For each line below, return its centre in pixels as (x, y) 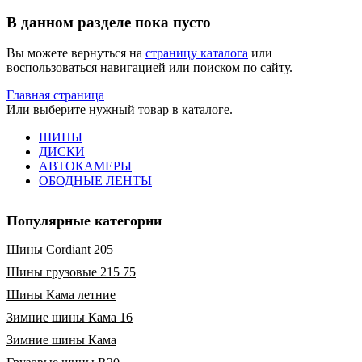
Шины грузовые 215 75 (71, 272)
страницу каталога (197, 53)
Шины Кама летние (61, 295)
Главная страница (55, 95)
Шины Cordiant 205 (60, 250)
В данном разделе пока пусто (109, 22)
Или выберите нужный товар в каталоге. (120, 110)
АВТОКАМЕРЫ (85, 166)
